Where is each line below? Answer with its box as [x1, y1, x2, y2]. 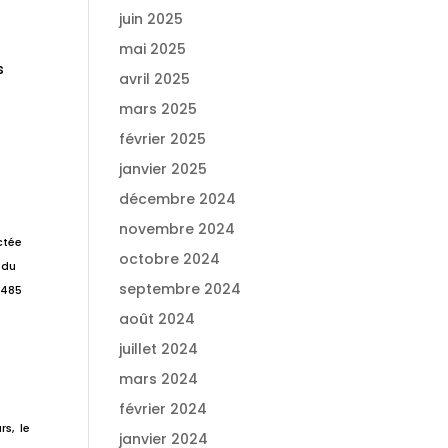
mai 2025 [119, 39, 187, 59]
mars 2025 [119, 99, 198, 119]
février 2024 [119, 399, 208, 419]
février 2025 [119, 129, 207, 149]
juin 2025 [119, 9, 184, 29]
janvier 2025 [119, 159, 208, 179]
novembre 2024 [119, 219, 236, 239]
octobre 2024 [119, 249, 221, 269]
